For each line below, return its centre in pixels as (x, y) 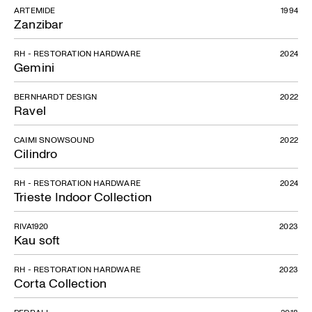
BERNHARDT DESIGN (56, 96)
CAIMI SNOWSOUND (54, 140)
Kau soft (37, 240)
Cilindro (36, 154)
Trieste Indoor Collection (83, 197)
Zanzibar (39, 24)
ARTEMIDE (35, 10)
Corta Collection (61, 283)
